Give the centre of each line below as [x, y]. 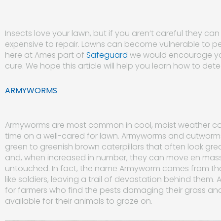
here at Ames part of [46, 55]
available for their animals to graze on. [79, 201]
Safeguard [108, 55]
